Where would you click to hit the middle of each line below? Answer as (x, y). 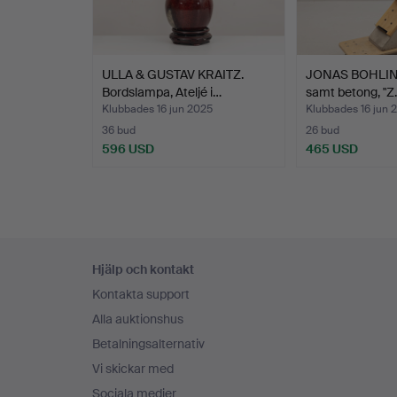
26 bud (322, 131)
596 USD (128, 149)
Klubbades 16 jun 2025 (157, 109)
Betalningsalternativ (148, 344)
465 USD (331, 149)
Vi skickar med (133, 369)
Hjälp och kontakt (143, 270)
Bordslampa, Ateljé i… (162, 93)
